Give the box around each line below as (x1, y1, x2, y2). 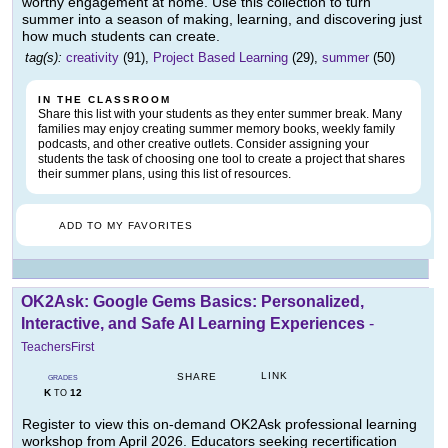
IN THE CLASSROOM (38, 94, 171, 106)
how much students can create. (22, 28, 220, 45)
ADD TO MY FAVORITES (59, 220, 193, 232)
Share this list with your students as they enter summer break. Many (38, 107, 402, 122)
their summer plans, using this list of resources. (38, 167, 291, 182)
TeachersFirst (21, 340, 94, 355)
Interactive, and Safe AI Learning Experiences (21, 315, 365, 333)
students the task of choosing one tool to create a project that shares (38, 152, 405, 167)
